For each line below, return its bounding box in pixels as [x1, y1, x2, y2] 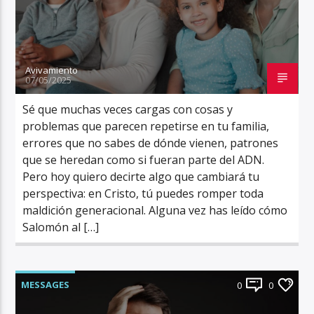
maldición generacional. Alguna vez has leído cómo [22, 202, 288, 218]
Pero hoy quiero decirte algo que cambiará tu [22, 168, 260, 184]
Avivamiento [25, 63, 78, 76]
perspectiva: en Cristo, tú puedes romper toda [22, 185, 264, 201]
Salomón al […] [22, 219, 100, 235]
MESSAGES [21, 278, 70, 291]
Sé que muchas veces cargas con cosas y [22, 101, 233, 117]
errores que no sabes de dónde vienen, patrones [22, 135, 279, 151]
